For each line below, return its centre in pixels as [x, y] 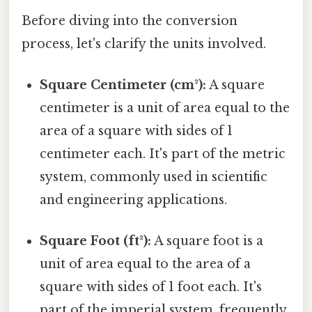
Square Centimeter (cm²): [123, 85]
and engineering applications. [134, 200]
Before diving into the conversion [130, 21]
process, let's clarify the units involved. [144, 44]
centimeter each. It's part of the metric [163, 154]
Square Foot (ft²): [96, 241]
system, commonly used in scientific [154, 177]
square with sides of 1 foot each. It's [151, 287]
